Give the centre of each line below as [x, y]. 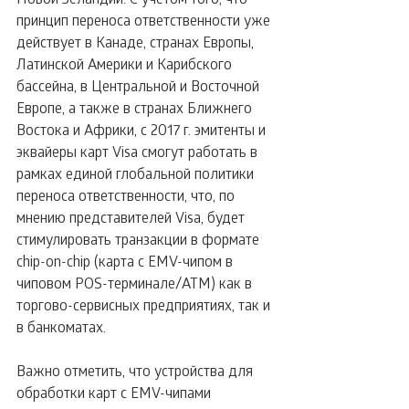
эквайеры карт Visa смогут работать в [139, 151]
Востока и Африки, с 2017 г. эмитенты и [143, 129]
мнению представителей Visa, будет [132, 217]
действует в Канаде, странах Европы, [137, 42]
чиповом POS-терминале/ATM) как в [136, 283]
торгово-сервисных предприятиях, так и [145, 304]
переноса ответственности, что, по [127, 195]
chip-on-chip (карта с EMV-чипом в [126, 261]
